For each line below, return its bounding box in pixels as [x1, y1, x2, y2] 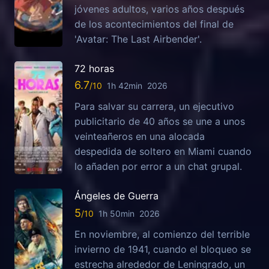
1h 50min [98, 208, 134, 219]
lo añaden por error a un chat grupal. [74, 160, 242, 173]
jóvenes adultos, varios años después [74, 2, 244, 15]
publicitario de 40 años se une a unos [74, 115, 245, 128]
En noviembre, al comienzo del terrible [74, 228, 250, 240]
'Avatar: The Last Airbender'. [74, 32, 202, 45]
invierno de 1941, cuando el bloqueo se [74, 243, 251, 255]
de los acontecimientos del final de [74, 17, 234, 30]
